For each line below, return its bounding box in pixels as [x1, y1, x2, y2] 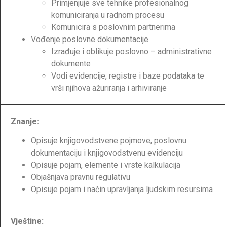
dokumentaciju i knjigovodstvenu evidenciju [31, 148, 183, 158]
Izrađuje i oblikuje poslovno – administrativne [51, 46, 212, 56]
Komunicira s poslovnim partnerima [51, 22, 175, 32]
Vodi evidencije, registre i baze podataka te [51, 70, 204, 81]
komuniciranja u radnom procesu [51, 10, 164, 20]
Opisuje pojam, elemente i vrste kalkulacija [31, 160, 180, 170]
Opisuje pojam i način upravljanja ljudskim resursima [31, 184, 213, 195]
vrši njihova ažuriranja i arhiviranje [51, 83, 167, 93]
